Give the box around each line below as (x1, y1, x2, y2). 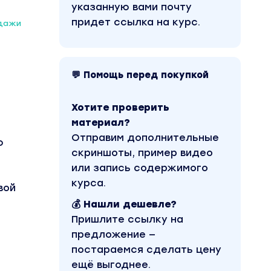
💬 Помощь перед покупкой (71, 70, 209, 80)
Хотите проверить (71, 102, 169, 113)
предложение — (71, 229, 155, 240)
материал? (71, 117, 130, 128)
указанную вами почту (71, 1, 192, 13)
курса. (71, 177, 106, 189)
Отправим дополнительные (71, 132, 219, 143)
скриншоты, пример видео (71, 147, 213, 158)
